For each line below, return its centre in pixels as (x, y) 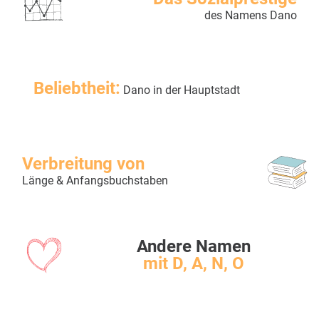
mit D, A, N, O (194, 264)
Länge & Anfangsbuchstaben (95, 181)
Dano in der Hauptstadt (180, 90)
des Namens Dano (251, 16)
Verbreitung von (83, 164)
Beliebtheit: (77, 89)
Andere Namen (194, 247)
